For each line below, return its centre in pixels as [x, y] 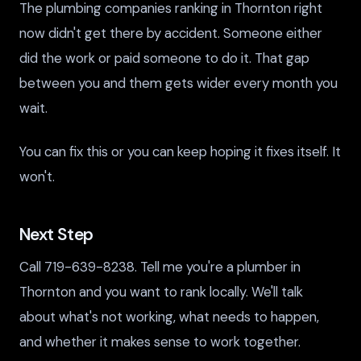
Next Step [56, 234]
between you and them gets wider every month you [178, 83]
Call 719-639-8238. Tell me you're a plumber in [160, 266]
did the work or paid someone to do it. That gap [164, 58]
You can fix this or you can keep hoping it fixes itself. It [180, 151]
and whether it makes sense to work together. [160, 341]
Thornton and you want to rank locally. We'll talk [161, 291]
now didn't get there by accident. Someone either [171, 33]
